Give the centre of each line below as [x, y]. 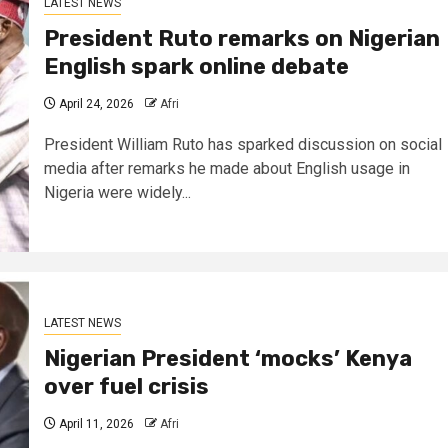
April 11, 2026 [94, 423]
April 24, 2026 [94, 103]
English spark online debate [196, 66]
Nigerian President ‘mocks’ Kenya [227, 358]
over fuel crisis [128, 386]
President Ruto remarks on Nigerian [241, 38]
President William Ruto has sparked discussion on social [242, 144]
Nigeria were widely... [117, 192]
